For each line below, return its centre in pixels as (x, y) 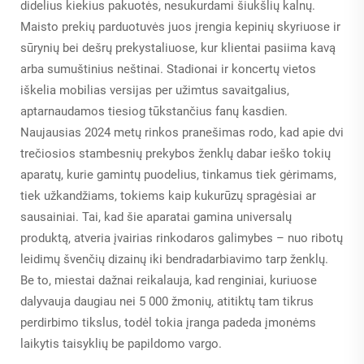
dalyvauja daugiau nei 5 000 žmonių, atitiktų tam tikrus (167, 302)
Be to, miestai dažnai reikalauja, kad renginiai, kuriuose (169, 281)
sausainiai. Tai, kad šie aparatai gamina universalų (156, 217)
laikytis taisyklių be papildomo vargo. (121, 344)
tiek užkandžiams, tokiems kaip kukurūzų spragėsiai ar (168, 196)
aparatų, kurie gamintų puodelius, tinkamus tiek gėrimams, (178, 175)
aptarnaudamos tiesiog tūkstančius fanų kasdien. (154, 112)
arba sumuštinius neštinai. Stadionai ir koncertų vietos (168, 69)
